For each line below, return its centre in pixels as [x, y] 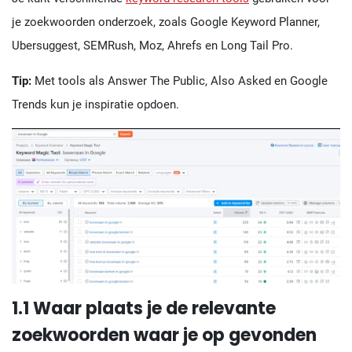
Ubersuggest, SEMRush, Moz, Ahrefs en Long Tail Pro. [152, 45]
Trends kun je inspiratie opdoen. [95, 104]
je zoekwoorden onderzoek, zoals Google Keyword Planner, [166, 22]
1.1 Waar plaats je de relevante [144, 309]
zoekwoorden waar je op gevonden [164, 335]
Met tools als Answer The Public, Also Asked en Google [180, 81]
